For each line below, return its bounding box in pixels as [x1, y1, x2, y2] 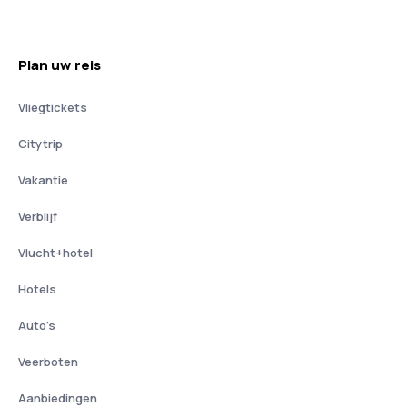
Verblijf [18, 208, 57, 224]
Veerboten [18, 353, 78, 370]
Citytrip [18, 135, 63, 152]
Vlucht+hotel [18, 244, 93, 261]
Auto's [18, 317, 55, 333]
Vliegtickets [18, 99, 87, 115]
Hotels [18, 281, 56, 297]
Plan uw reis [18, 55, 101, 74]
